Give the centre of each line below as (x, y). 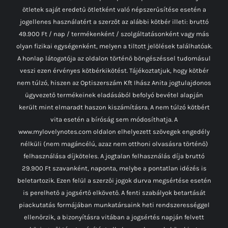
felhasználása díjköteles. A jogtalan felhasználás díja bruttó (114, 150)
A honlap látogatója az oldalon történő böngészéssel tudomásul (114, 52)
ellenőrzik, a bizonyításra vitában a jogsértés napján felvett (114, 211)
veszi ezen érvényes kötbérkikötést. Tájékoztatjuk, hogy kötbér (114, 65)
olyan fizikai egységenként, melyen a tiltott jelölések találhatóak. (114, 40)
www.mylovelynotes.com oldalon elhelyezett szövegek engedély (114, 126)
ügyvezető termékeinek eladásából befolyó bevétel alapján (114, 89)
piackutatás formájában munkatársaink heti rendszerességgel (114, 199)
